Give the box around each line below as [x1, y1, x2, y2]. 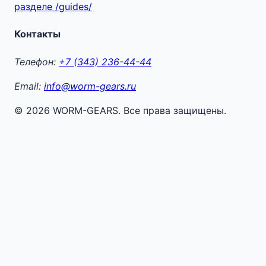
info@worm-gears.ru [44, 80, 136, 92]
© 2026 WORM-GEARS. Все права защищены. [14, 104, 226, 116]
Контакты [14, 28, 61, 40]
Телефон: [14, 55, 59, 68]
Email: [14, 80, 44, 92]
